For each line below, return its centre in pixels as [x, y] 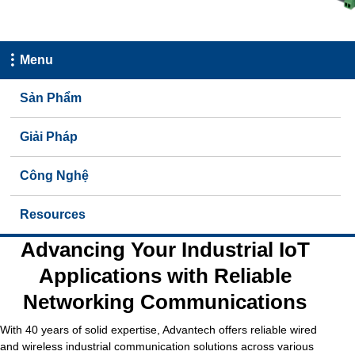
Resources [53, 214]
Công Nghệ [55, 175]
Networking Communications [165, 302]
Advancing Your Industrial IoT [165, 249]
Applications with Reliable [165, 275]
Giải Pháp [49, 136]
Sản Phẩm [51, 97]
